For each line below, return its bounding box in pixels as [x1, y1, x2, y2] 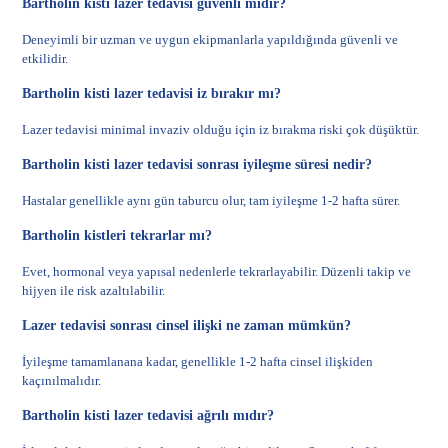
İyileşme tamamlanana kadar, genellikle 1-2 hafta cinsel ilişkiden [22, 354, 374, 369]
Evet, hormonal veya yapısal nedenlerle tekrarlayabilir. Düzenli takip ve [22, 264, 412, 279]
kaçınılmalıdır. [22, 373, 102, 388]
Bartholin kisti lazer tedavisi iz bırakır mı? [22, 86, 282, 101]
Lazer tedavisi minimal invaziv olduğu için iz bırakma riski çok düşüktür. [22, 122, 420, 137]
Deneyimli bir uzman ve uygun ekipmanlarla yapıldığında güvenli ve [22, 32, 399, 47]
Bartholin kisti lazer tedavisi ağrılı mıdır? [22, 408, 275, 423]
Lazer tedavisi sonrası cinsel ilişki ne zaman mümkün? [22, 318, 352, 333]
